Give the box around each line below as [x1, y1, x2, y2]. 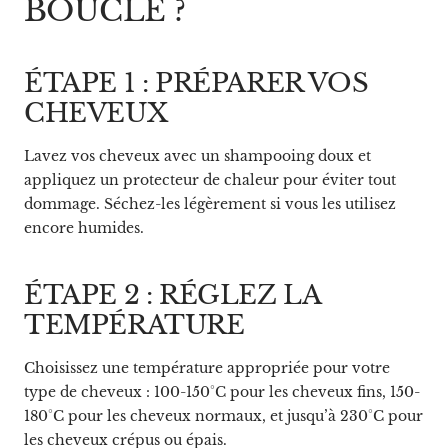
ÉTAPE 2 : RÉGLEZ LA [24, 278, 321, 311]
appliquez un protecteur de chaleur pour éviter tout [24, 170, 396, 189]
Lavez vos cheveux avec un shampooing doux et [24, 146, 371, 165]
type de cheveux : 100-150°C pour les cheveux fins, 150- [24, 382, 420, 401]
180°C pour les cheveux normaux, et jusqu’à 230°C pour [24, 406, 423, 425]
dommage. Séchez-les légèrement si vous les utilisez [24, 194, 396, 213]
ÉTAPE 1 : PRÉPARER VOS [24, 66, 369, 99]
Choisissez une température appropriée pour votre [24, 358, 390, 377]
